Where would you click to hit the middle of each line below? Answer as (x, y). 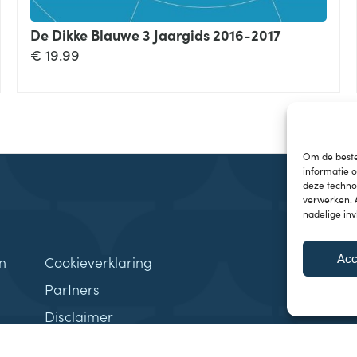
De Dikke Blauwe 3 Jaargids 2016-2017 (155, 35)
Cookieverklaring (99, 262)
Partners (73, 289)
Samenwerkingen (101, 343)
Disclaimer (79, 316)
